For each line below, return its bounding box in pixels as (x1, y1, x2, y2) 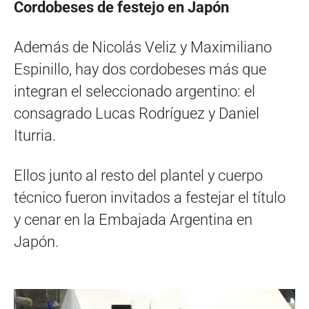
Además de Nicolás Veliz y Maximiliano (14, 38, 272, 56)
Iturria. (14, 126, 56, 144)
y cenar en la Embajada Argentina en (14, 210, 252, 228)
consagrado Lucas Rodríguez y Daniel (14, 104, 259, 122)
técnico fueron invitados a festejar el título (14, 188, 286, 206)
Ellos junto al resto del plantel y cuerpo (14, 166, 263, 184)
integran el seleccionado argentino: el (14, 82, 255, 100)
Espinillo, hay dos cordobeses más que (14, 60, 266, 78)
